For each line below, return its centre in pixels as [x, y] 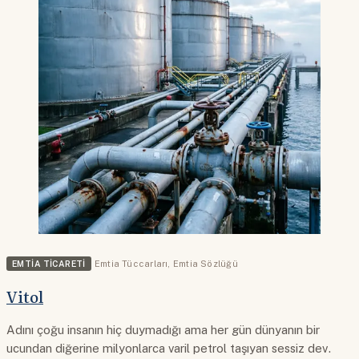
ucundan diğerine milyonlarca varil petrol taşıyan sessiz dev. [169, 348]
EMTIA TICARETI [49, 264]
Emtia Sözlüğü [205, 264]
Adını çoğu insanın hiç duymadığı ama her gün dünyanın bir [163, 329]
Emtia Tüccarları [131, 264]
